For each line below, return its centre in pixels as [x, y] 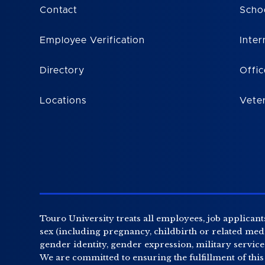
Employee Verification [93, 41]
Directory [62, 71]
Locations [63, 101]
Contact [59, 10]
